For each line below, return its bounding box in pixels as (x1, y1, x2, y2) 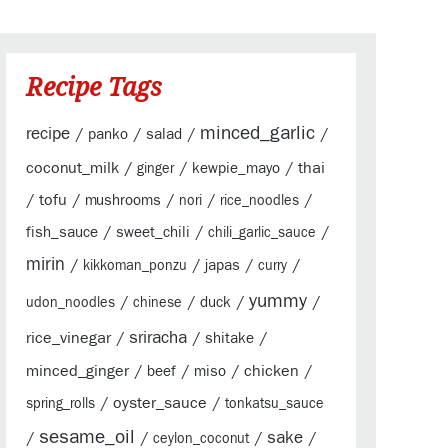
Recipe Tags (26, 68, 162, 103)
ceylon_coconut (153, 431, 249, 446)
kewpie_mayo (192, 160, 280, 176)
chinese (133, 295, 182, 310)
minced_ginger (26, 362, 129, 379)
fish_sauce (26, 224, 98, 240)
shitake (205, 330, 254, 346)
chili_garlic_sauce (208, 225, 316, 240)
